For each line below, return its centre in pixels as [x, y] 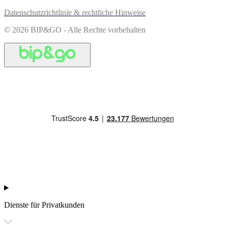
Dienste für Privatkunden [44, 205]
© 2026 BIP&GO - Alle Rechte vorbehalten [75, 30]
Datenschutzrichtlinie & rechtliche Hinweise [75, 13]
